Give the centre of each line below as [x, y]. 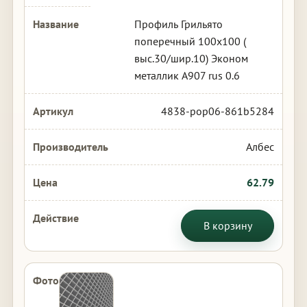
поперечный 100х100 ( [190, 41]
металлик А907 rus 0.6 [187, 75]
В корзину [228, 225]
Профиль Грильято [178, 24]
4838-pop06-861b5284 [218, 111]
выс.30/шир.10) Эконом [191, 58]
